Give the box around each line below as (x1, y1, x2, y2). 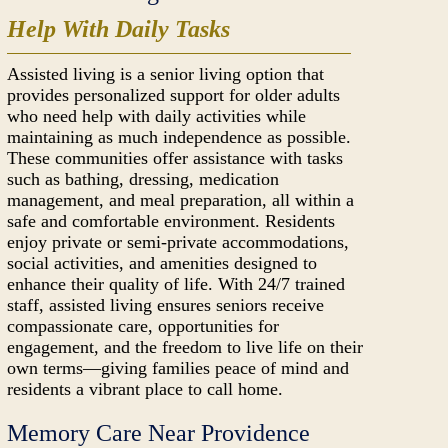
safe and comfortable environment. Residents (7, 211, 336, 231)
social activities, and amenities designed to (7, 253, 318, 273)
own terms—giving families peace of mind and (7, 358, 350, 378)
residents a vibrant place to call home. (7, 379, 284, 399)
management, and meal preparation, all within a (7, 190, 355, 210)
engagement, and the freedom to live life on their (7, 337, 364, 357)
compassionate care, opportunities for (7, 316, 280, 336)
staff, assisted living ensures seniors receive (7, 295, 325, 315)
